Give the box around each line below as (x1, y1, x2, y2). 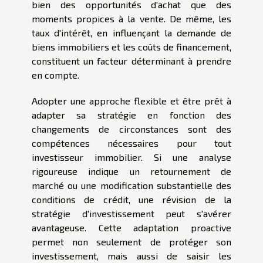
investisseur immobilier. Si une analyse (32, 151, 231, 163)
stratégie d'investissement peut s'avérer (32, 207, 231, 219)
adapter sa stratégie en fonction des (32, 109, 231, 120)
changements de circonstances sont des (32, 123, 231, 134)
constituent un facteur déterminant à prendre (32, 55, 231, 66)
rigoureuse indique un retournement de (32, 165, 231, 177)
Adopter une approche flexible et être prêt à (32, 95, 231, 106)
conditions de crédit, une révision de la (32, 193, 231, 205)
